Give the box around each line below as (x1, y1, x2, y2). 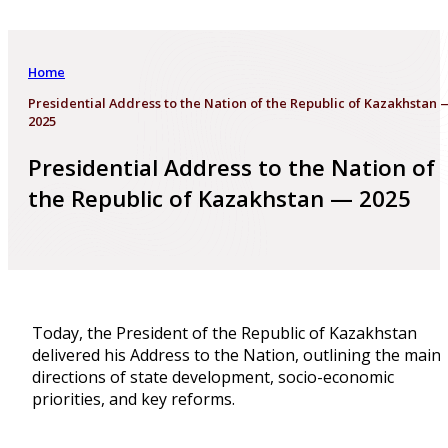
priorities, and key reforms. (32, 388, 235, 410)
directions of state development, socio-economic (32, 366, 394, 388)
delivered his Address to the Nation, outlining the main (32, 344, 441, 366)
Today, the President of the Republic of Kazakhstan (32, 322, 417, 344)
